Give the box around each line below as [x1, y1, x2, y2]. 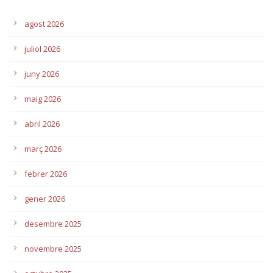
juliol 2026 [24, 43, 60, 54]
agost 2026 [24, 18, 64, 29]
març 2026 [24, 143, 62, 154]
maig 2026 [24, 93, 61, 104]
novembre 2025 [24, 243, 82, 254]
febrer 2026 [24, 168, 67, 179]
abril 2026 [24, 118, 60, 129]
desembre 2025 [24, 218, 82, 229]
